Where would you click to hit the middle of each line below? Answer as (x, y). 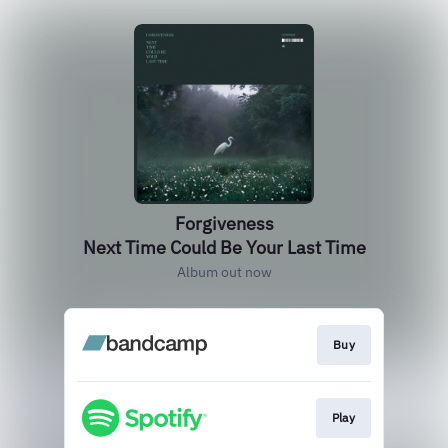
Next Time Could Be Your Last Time (224, 247)
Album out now (224, 272)
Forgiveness (224, 223)
